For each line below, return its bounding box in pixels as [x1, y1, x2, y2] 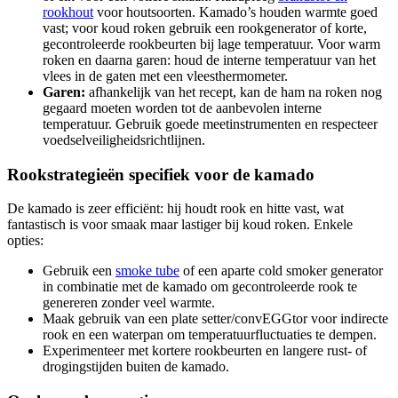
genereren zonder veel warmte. [43, 295, 215, 311]
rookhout [43, 4, 93, 20]
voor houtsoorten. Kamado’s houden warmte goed [93, 4, 378, 20]
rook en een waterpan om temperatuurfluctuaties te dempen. [43, 327, 377, 343]
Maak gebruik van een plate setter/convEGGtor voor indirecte [43, 311, 388, 327]
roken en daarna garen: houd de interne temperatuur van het [43, 52, 376, 68]
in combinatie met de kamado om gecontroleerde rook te [43, 279, 357, 295]
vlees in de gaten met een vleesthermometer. [43, 68, 288, 84]
